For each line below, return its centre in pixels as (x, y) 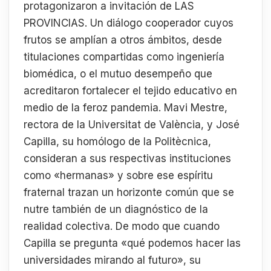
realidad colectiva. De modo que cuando (122, 227)
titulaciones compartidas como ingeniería (124, 57)
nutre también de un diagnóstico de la (116, 210)
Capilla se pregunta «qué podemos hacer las (132, 243)
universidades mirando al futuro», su (112, 260)
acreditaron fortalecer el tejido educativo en (130, 91)
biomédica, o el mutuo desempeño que (118, 74)
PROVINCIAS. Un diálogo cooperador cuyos (129, 23)
